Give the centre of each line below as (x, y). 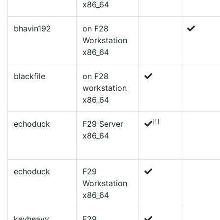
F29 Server (103, 124)
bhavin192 (32, 28)
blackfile (29, 76)
